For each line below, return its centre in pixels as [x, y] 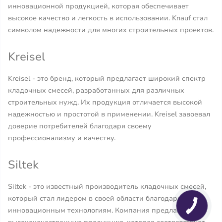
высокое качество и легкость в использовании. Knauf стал [108, 18]
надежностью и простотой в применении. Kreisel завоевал [109, 114]
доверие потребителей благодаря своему [80, 126]
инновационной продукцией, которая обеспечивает [98, 6]
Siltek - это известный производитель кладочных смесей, [107, 187]
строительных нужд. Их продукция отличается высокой [105, 102]
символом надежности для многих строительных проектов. [111, 30]
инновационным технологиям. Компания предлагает [100, 210]
